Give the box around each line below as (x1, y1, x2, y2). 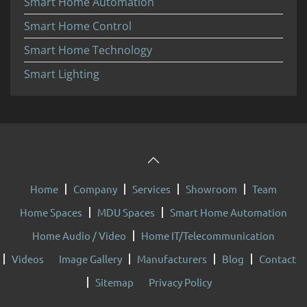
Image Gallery (58, 251, 122, 265)
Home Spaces (20, 205, 82, 219)
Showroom (186, 182, 237, 195)
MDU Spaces (97, 205, 155, 219)
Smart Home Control (24, 18, 132, 34)
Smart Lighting (24, 66, 99, 82)
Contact (258, 251, 296, 265)
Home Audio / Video (32, 228, 126, 242)
